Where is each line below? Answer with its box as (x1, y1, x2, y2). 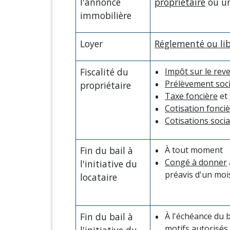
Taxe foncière (165, 90, 218, 102)
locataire (80, 170, 117, 183)
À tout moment (165, 144, 223, 156)
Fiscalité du (80, 65, 128, 78)
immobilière (80, 9, 131, 22)
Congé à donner (165, 156, 227, 168)
